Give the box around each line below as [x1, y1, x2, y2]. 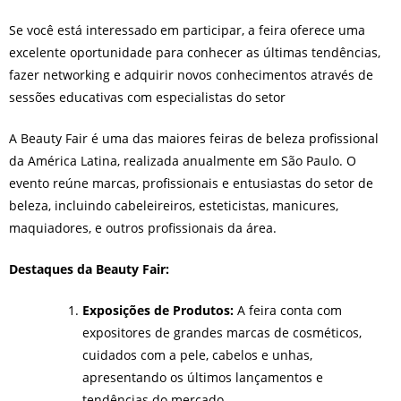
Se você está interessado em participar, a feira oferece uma [9, 21, 365, 39]
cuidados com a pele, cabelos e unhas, [82, 346, 312, 364]
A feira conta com [234, 302, 342, 320]
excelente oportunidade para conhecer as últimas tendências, [9, 44, 380, 62]
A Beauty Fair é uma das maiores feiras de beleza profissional [9, 130, 379, 148]
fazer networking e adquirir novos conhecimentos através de [9, 66, 373, 84]
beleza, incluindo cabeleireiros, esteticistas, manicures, [9, 197, 338, 215]
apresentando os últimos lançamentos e [82, 369, 323, 387]
